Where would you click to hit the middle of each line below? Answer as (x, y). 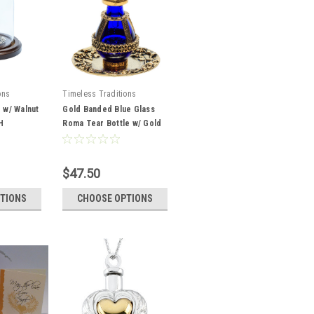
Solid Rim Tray (90, 137)
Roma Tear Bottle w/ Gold (112, 123)
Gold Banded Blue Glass (109, 109)
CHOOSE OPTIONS (115, 198)
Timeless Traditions (100, 94)
